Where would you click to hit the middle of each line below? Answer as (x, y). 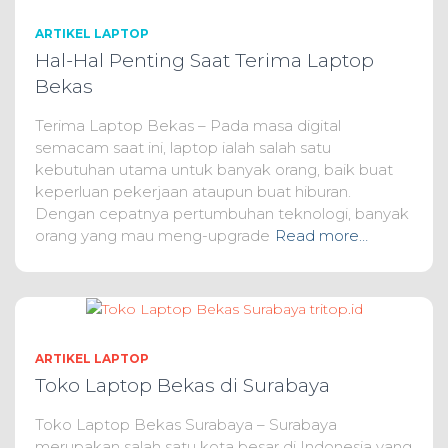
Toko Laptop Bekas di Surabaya (182, 386)
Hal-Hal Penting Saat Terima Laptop (204, 60)
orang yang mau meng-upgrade (152, 235)
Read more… (321, 235)
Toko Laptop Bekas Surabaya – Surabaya (186, 425)
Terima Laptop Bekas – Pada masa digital (188, 125)
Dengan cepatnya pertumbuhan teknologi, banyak (222, 213)
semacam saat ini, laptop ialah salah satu (183, 147)
